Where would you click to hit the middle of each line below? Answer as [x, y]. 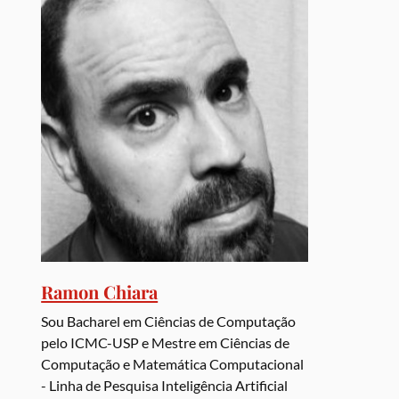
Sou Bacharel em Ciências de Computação [169, 322]
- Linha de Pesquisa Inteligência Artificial [165, 386]
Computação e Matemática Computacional [173, 364]
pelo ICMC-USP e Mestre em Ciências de [166, 343]
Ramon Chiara [100, 292]
